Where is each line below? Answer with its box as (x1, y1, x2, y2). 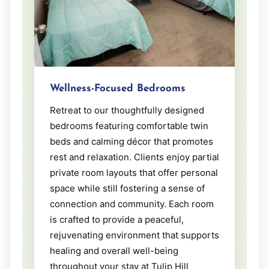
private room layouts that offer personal (50, 166, 218, 178)
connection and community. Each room (50, 198, 214, 210)
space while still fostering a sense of (50, 182, 205, 194)
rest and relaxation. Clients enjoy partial (50, 151, 219, 163)
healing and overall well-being (50, 244, 178, 256)
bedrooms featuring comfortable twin (50, 119, 208, 131)
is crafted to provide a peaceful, (50, 213, 184, 225)
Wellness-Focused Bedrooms (50, 83, 186, 94)
